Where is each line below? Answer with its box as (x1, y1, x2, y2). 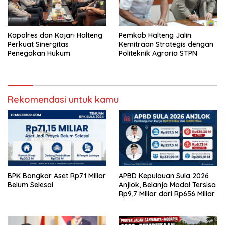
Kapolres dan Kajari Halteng (8, 31, 102, 40)
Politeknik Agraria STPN (119, 49, 197, 58)
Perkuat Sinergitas (8, 40, 69, 49)
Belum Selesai (8, 180, 53, 190)
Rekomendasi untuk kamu (8, 94, 119, 106)
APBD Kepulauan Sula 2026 (119, 171, 209, 181)
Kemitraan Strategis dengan (119, 40, 213, 49)
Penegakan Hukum (8, 49, 70, 58)
